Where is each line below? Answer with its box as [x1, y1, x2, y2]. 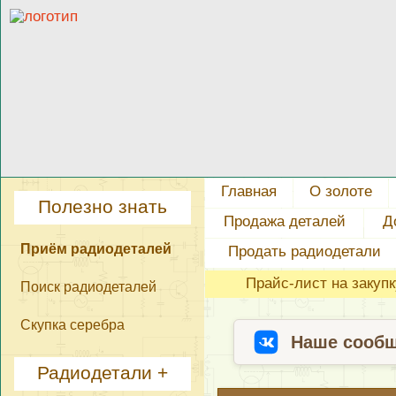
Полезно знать [38, 196, 167, 217]
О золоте [309, 182, 373, 200]
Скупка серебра [20, 316, 125, 332]
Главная [221, 182, 278, 200]
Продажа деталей [223, 212, 346, 230]
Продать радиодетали [227, 242, 381, 260]
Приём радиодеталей [20, 240, 171, 256]
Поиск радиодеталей [20, 278, 156, 294]
